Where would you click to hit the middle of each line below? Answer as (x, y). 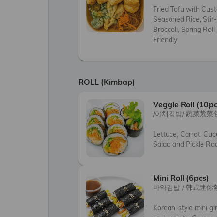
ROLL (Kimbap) (107, 82)
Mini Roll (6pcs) (181, 178)
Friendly (165, 40)
